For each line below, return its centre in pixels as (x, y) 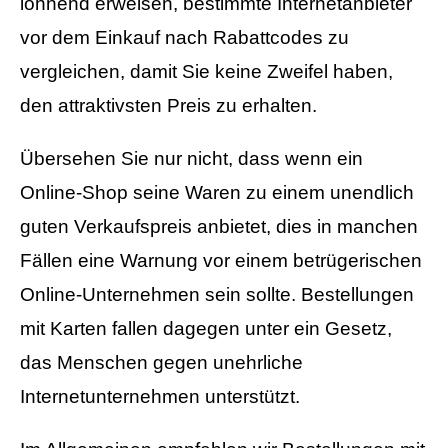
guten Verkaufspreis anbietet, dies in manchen (219, 227)
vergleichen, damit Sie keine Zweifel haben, (206, 72)
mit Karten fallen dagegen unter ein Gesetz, (206, 329)
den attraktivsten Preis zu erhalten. (168, 106)
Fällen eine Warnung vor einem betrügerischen (221, 261)
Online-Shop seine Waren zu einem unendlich (217, 193)
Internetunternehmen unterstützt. (160, 397)
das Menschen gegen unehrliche (161, 363)
